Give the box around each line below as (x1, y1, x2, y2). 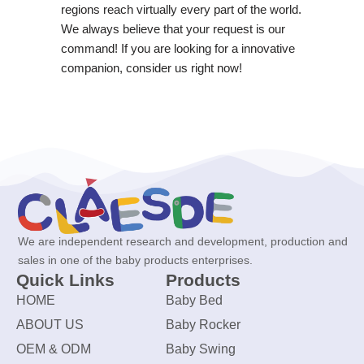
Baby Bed (165, 293, 223, 308)
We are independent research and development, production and (18, 235, 348, 249)
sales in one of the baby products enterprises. (18, 253, 253, 267)
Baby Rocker (165, 318, 240, 332)
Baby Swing (165, 342, 236, 357)
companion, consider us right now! (60, 60, 242, 75)
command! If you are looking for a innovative (60, 41, 295, 55)
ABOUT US (16, 318, 84, 332)
